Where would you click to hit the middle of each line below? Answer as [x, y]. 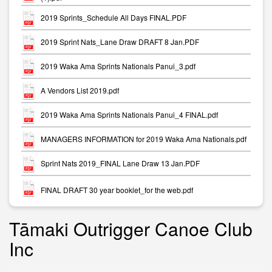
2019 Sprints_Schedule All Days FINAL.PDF [114, 18]
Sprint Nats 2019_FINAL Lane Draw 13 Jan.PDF [120, 163]
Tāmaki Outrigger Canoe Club [131, 229]
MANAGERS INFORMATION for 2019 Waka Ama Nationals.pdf [144, 139]
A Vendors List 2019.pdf [80, 90]
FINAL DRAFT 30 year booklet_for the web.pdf [117, 189]
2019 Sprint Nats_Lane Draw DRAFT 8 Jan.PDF [120, 42]
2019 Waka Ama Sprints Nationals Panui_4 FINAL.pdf [129, 115]
